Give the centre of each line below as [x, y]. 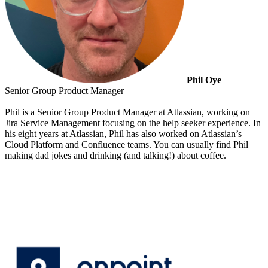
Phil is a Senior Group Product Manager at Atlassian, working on [127, 112]
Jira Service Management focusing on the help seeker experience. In [133, 123]
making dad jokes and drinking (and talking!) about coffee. [115, 155]
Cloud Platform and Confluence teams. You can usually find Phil [127, 144]
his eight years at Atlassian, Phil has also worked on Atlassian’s [123, 133]
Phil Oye [204, 80]
